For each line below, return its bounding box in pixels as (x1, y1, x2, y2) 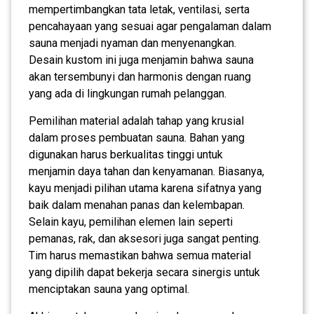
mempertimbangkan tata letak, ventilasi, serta (29, 2, 250, 16)
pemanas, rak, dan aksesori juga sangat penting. (29, 231, 261, 245)
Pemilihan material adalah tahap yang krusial (29, 114, 244, 128)
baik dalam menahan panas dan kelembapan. (29, 198, 245, 212)
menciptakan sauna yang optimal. (29, 282, 189, 296)
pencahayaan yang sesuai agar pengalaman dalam (29, 19, 271, 33)
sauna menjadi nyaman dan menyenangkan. (29, 36, 236, 50)
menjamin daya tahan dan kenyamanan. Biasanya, (29, 164, 264, 178)
